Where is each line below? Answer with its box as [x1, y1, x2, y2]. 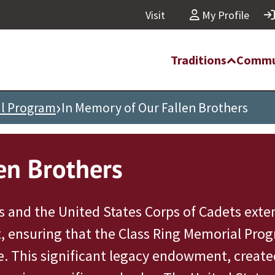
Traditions [171, 52, 227, 68]
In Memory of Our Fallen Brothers [61, 99, 248, 117]
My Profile [199, 7, 249, 22]
